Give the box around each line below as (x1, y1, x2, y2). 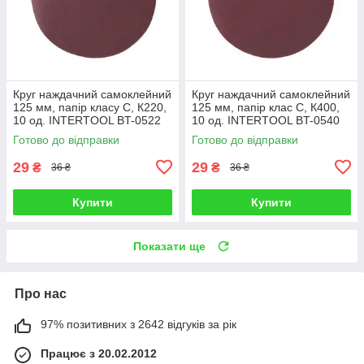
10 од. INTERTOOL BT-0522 (13, 113, 161, 127)
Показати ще (133, 239, 206, 253)
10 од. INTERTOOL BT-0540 (192, 113, 340, 127)
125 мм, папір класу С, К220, (13, 100, 167, 114)
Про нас (15, 286, 67, 301)
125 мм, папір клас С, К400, (192, 100, 340, 114)
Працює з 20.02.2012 (41, 346, 157, 360)
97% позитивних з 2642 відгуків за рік (41, 317, 236, 331)
